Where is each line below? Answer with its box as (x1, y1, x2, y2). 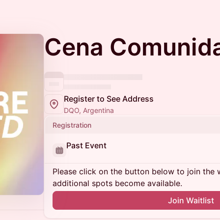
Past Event (66, 140, 107, 150)
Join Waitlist (168, 195, 214, 205)
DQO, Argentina (64, 106, 114, 114)
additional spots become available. (53, 178, 182, 188)
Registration (53, 121, 91, 129)
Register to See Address (64, 94, 154, 104)
